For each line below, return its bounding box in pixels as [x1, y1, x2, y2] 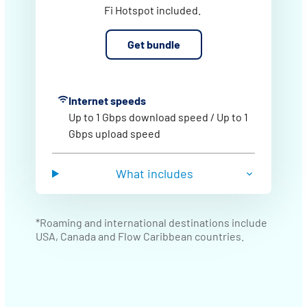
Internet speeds [69, 94, 146, 107]
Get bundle [127, 38, 180, 51]
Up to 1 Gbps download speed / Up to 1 [69, 110, 248, 123]
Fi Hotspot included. [104, 3, 203, 16]
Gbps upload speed [69, 127, 160, 140]
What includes [116, 166, 194, 181]
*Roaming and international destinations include [36, 216, 267, 229]
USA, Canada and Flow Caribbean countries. [36, 230, 244, 243]
